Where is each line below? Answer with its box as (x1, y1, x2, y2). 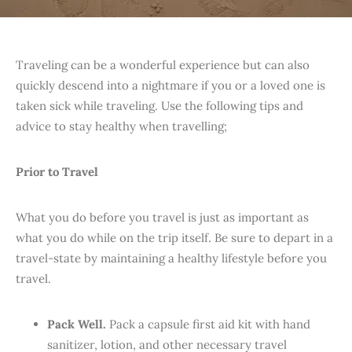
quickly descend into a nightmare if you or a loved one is (16, 78, 325, 93)
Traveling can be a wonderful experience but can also (16, 57, 310, 72)
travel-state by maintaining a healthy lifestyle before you (16, 251, 327, 266)
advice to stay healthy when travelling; (16, 119, 227, 134)
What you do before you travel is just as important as (16, 210, 309, 225)
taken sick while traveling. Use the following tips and (16, 98, 303, 113)
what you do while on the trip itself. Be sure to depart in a (16, 230, 333, 245)
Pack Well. (47, 317, 106, 332)
